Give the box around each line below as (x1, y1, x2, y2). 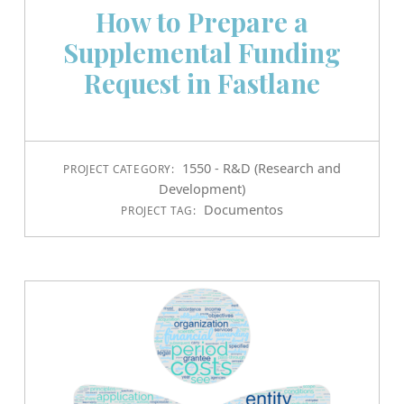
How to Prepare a (95, 4, 308, 40)
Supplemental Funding (62, 34, 341, 70)
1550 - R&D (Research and (181, 159, 341, 178)
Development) (158, 179, 245, 198)
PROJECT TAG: (121, 203, 200, 218)
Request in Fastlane (83, 65, 320, 101)
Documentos (203, 200, 283, 219)
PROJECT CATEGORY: (63, 161, 179, 177)
